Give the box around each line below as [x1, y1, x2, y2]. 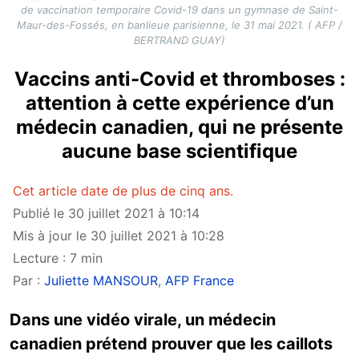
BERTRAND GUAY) [134, 33, 225, 46]
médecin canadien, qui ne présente [16, 115, 343, 139]
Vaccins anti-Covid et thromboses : [14, 67, 345, 91]
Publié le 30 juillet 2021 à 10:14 [13, 204, 200, 221]
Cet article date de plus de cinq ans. [13, 182, 233, 199]
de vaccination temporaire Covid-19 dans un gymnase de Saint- [21, 2, 338, 16]
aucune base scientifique [62, 139, 297, 163]
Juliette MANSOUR [44, 272, 158, 288]
